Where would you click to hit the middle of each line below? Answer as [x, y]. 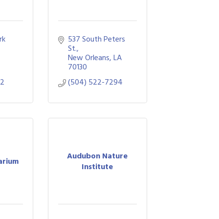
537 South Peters [96, 39]
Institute [98, 166]
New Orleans [88, 58]
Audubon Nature [98, 156]
